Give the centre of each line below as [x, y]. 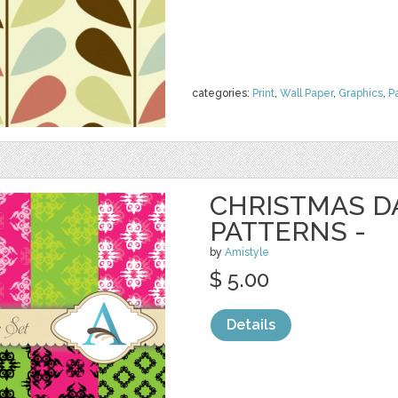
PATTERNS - [288, 231]
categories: [222, 93]
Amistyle [247, 252]
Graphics [361, 93]
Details [251, 325]
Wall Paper [306, 93]
